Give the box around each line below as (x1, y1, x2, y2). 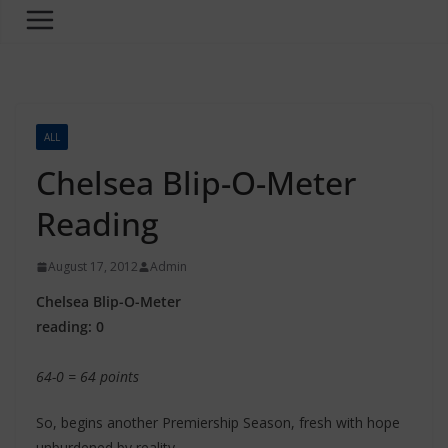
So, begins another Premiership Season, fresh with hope (36, 413, 400, 432)
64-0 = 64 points (36, 367, 139, 386)
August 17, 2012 (48, 258, 138, 275)
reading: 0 (36, 317, 104, 336)
